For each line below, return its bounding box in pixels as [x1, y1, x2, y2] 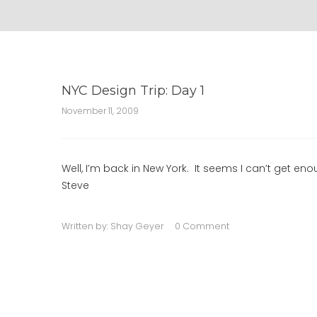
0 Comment [175, 220, 229, 232]
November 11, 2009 [62, 105, 139, 117]
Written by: [62, 220, 110, 232]
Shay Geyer [110, 220, 164, 232]
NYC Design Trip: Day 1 [62, 83, 204, 98]
